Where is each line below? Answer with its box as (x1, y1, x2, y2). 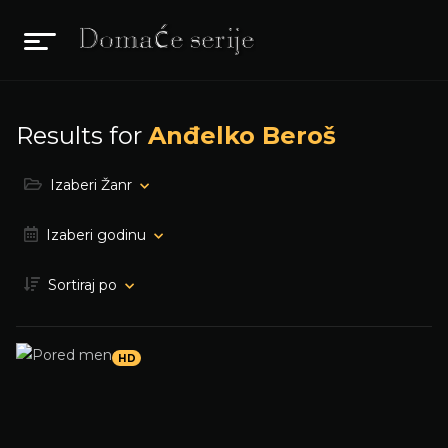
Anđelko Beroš (148, 121, 336, 150)
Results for (16, 121, 148, 150)
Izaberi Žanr (50, 176, 132, 194)
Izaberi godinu (46, 226, 146, 244)
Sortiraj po (48, 276, 117, 294)
